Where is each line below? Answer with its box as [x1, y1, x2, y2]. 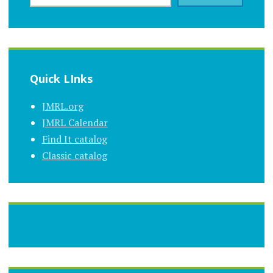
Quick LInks [29, 71, 93, 86]
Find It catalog [41, 132, 107, 146]
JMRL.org [41, 99, 83, 113]
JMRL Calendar [41, 115, 108, 129]
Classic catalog [41, 148, 107, 162]
